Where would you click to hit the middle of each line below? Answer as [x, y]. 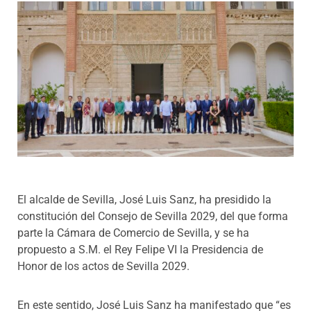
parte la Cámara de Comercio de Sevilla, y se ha [133, 233]
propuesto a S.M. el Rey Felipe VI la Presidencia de [140, 249]
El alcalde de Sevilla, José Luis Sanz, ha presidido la [144, 199]
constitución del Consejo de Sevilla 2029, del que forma [153, 216]
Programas [36, 19]
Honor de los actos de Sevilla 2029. [103, 266]
